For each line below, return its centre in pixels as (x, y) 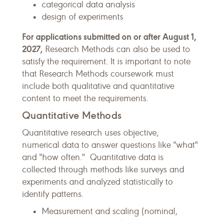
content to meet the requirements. (85, 98)
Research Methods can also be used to (116, 49)
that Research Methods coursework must (98, 74)
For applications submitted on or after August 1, (109, 37)
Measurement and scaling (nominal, (110, 211)
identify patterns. (53, 194)
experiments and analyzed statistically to (97, 182)
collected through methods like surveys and (103, 169)
